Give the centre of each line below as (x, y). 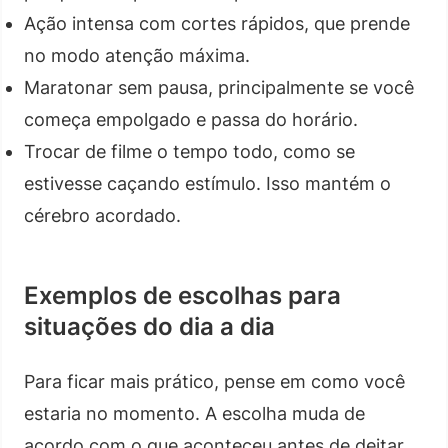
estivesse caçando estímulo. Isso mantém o (207, 183)
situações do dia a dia (149, 326)
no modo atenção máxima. (137, 55)
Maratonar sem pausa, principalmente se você (219, 87)
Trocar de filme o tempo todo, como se (189, 151)
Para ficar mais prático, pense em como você (214, 381)
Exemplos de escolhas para (182, 295)
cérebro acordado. (102, 215)
